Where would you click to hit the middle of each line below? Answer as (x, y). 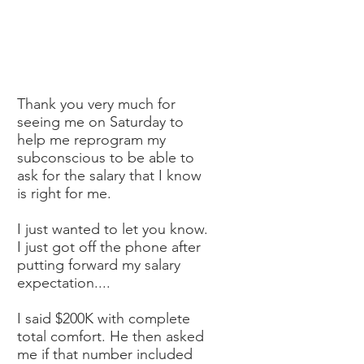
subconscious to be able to (106, 158)
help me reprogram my (91, 140)
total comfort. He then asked (110, 336)
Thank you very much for (96, 104)
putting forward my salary (99, 265)
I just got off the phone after (109, 247)
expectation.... (64, 283)
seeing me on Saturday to (100, 122)
